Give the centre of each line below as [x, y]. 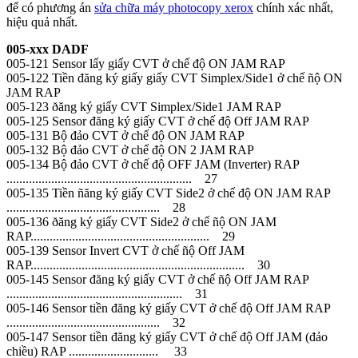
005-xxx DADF [48, 49]
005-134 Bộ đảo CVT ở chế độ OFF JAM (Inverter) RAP [153, 164]
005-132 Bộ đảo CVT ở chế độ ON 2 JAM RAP [130, 149]
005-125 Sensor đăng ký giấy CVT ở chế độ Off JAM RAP [159, 121]
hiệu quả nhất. [42, 22]
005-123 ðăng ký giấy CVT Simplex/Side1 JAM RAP [145, 106]
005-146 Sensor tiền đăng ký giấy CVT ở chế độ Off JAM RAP [168, 308]
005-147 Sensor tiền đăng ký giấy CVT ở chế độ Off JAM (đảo [167, 336]
